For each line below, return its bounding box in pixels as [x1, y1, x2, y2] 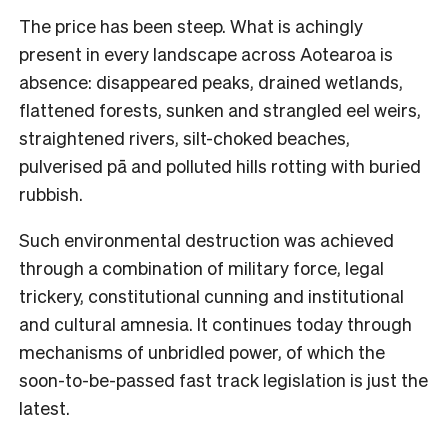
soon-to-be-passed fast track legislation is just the [19, 367, 428, 391]
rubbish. [19, 181, 83, 205]
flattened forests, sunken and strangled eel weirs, [19, 97, 421, 121]
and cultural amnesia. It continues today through [19, 311, 412, 335]
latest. [19, 395, 74, 419]
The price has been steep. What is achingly [19, 13, 363, 37]
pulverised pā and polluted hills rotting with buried [19, 153, 421, 177]
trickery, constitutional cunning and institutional [19, 283, 404, 307]
